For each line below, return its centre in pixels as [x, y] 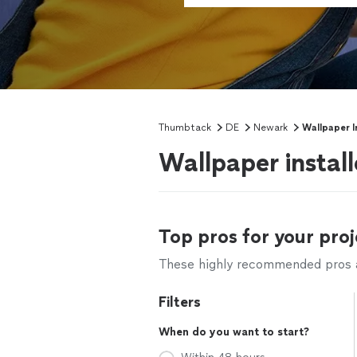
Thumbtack [185, 127]
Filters [180, 302]
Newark [271, 127]
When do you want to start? [234, 332]
